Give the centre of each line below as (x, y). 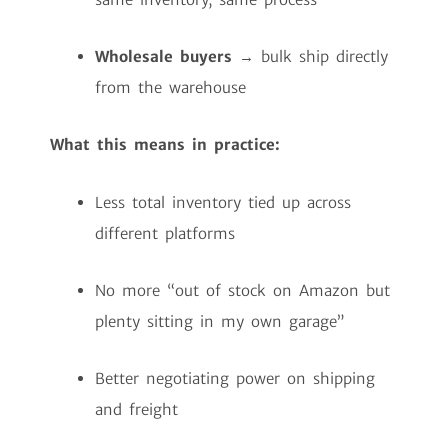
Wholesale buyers (163, 57)
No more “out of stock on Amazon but (242, 290)
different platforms (165, 233)
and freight (136, 410)
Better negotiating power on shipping (235, 379)
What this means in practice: (165, 145)
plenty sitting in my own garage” (220, 321)
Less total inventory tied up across (223, 202)
